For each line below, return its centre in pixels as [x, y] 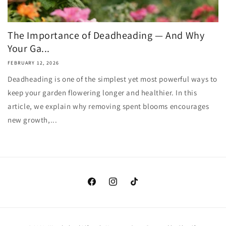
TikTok [139, 187]
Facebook [102, 187]
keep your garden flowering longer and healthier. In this [102, 93]
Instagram [124, 187]
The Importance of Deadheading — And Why [106, 35]
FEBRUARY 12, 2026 [34, 63]
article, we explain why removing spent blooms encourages [108, 106]
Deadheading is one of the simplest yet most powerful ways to [113, 79]
